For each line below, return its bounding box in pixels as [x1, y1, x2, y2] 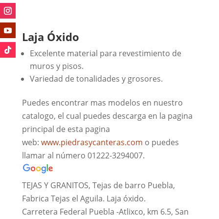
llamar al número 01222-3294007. [22, 150, 145, 161]
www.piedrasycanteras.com [41, 136, 145, 148]
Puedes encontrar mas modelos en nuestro [22, 97, 183, 108]
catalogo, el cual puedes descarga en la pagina [22, 110, 193, 121]
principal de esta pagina [22, 123, 110, 134]
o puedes [144, 136, 179, 148]
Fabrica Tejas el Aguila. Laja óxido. [22, 193, 146, 204]
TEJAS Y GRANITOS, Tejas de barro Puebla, [22, 179, 175, 191]
